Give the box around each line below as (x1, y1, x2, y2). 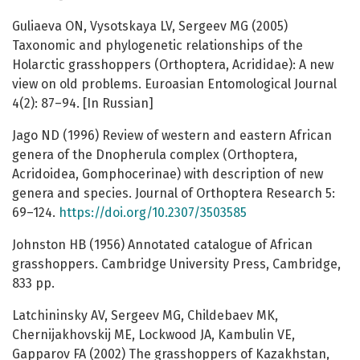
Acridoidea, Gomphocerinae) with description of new (12, 166, 323, 182)
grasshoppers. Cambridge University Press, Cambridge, (12, 256, 341, 272)
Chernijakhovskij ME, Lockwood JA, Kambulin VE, (12, 327, 295, 343)
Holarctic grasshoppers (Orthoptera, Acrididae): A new (12, 57, 333, 73)
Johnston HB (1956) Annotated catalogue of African (12, 237, 313, 253)
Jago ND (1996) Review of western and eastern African (12, 128, 332, 144)
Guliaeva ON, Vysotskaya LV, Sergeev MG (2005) (12, 18, 288, 35)
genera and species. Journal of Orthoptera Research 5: (12, 186, 335, 202)
